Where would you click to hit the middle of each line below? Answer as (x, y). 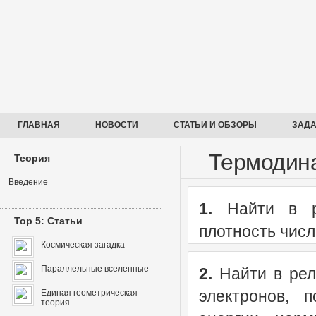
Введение (28, 182)
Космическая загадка (83, 245)
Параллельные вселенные (95, 269)
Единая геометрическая (89, 293)
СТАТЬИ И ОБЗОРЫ (215, 125)
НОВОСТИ (117, 125)
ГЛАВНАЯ (39, 125)
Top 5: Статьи (48, 221)
